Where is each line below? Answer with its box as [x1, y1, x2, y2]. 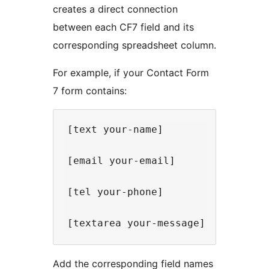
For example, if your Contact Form [53, 67, 209, 79]
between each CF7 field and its [53, 21, 194, 34]
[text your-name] [67, 124, 163, 136]
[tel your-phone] [67, 186, 163, 198]
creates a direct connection [53, 3, 178, 16]
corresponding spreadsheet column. [53, 39, 216, 52]
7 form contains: [53, 85, 127, 97]
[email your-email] [67, 155, 175, 167]
